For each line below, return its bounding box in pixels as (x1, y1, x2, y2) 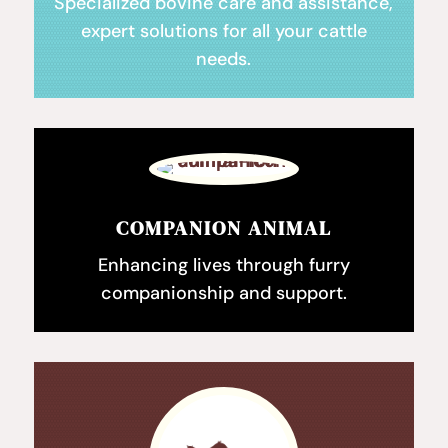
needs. (196, 47, 252, 72)
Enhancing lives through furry (97, 253, 350, 278)
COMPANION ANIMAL (115, 214, 332, 243)
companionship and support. (100, 281, 347, 306)
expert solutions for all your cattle (80, 19, 367, 44)
